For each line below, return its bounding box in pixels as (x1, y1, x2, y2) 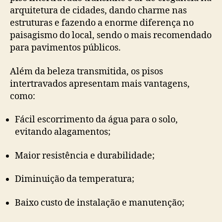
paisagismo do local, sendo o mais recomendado (10, 30, 212, 42)
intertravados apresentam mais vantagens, (10, 78, 190, 90)
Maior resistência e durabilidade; (15, 150, 155, 162)
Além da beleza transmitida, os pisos (10, 65, 163, 77)
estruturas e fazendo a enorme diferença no (10, 17, 194, 29)
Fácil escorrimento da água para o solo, (15, 114, 178, 126)
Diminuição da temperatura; (15, 173, 134, 185)
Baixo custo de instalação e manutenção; (15, 197, 184, 209)
